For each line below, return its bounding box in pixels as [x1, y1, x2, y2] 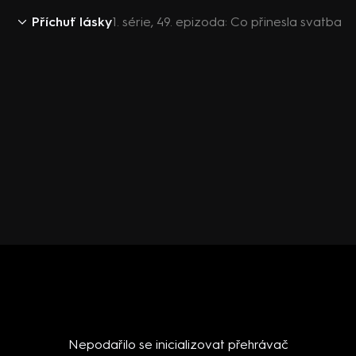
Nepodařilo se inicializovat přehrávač [68, 337, 288, 352]
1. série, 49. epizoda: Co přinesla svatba [112, 14, 342, 29]
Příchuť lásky [32, 14, 112, 29]
